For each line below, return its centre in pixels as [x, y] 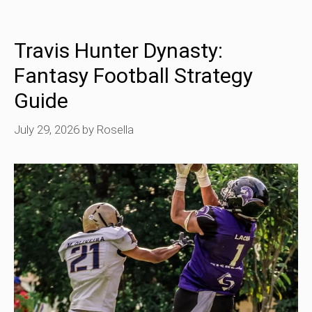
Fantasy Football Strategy [133, 75]
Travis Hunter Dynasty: [118, 50]
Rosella [115, 130]
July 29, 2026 [47, 130]
